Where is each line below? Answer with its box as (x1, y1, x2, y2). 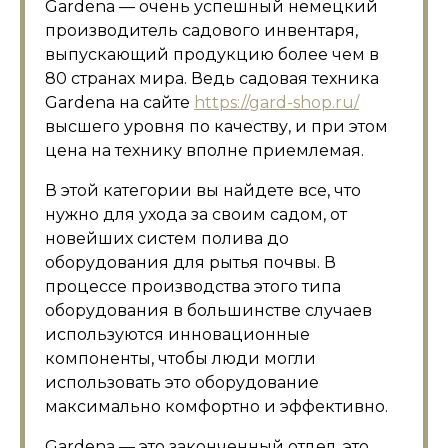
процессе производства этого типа (45, 277, 341, 296)
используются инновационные (45, 325, 310, 344)
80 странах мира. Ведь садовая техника (45, 69, 379, 88)
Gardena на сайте (45, 93, 194, 112)
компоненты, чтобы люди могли (45, 349, 316, 368)
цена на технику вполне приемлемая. (45, 141, 364, 160)
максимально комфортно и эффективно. (45, 397, 388, 416)
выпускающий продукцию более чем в (45, 45, 379, 64)
